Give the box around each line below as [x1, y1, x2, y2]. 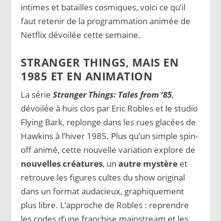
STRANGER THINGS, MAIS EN [21, 55, 179, 70]
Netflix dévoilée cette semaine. [21, 29, 141, 40]
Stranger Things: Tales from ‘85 [53, 89, 172, 101]
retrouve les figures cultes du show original [21, 172, 185, 184]
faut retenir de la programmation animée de [21, 15, 191, 27]
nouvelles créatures [21, 158, 103, 170]
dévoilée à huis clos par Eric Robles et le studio [21, 103, 198, 114]
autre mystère [118, 158, 178, 170]
